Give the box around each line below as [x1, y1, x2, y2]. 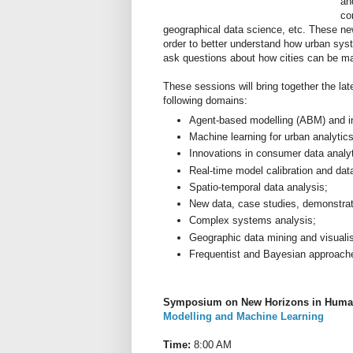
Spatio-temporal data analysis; [189, 180, 328, 193]
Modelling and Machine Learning [163, 310, 324, 322]
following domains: [163, 95, 247, 107]
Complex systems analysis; [189, 214, 316, 227]
